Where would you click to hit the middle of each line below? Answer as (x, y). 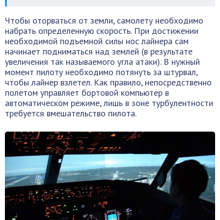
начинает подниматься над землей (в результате (99, 51)
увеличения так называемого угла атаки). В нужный (102, 62)
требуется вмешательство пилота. (71, 113)
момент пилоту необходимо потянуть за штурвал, (101, 72)
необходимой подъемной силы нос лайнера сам (97, 41)
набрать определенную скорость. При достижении (102, 31)
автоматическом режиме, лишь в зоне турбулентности (109, 103)
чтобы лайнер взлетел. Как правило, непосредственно (108, 82)
